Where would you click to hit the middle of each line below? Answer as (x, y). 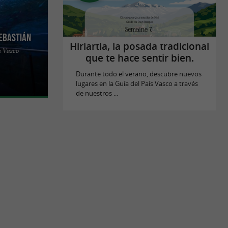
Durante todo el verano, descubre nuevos (138, 74)
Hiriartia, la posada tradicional (139, 47)
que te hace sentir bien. (139, 58)
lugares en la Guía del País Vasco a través (137, 84)
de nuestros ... (97, 93)
